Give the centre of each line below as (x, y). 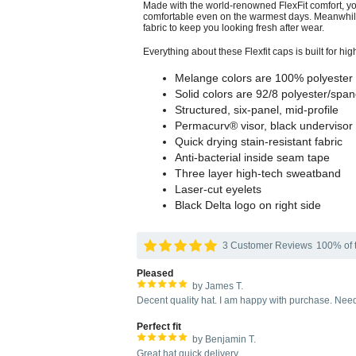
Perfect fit (159, 327)
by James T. (218, 286)
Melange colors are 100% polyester (264, 78)
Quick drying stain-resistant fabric (259, 141)
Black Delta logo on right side (248, 205)
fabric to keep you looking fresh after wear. (234, 28)
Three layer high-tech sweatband (258, 173)
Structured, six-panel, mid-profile (257, 110)
